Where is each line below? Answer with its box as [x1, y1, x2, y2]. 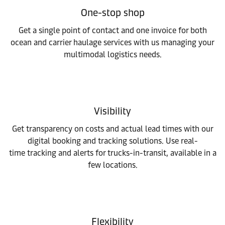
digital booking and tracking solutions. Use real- [27, 136, 198, 146]
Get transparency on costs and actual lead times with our [12, 124, 213, 134]
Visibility [94, 105, 131, 117]
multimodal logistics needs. [63, 50, 162, 59]
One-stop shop [80, 7, 145, 19]
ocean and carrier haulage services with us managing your [11, 38, 214, 47]
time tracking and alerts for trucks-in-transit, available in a [9, 148, 216, 158]
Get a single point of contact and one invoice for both [18, 26, 207, 35]
